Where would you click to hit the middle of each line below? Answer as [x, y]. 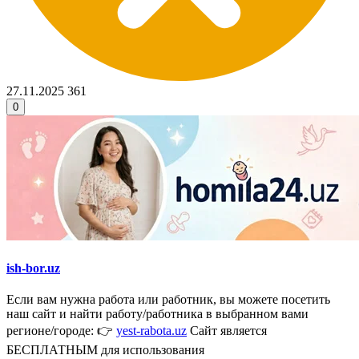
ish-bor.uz [33, 268]
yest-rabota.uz [151, 330]
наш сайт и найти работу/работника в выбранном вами [157, 313]
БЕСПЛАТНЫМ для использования [105, 349]
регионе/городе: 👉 [61, 330]
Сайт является [227, 330]
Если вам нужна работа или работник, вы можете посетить [168, 299]
